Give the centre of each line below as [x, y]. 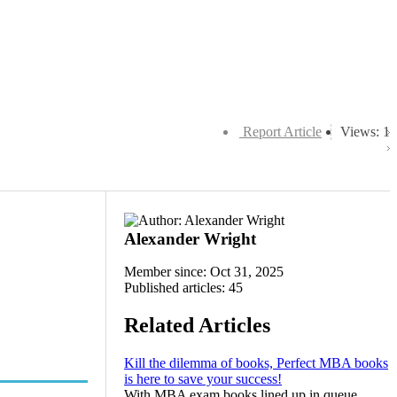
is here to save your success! [203, 378]
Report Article [282, 132]
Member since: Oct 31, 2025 [204, 272]
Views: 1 [365, 132]
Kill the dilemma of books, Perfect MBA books [256, 362]
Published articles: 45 [183, 288]
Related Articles [197, 325]
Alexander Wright [190, 239]
